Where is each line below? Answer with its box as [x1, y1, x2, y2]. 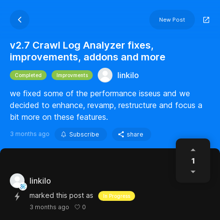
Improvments [56, 72, 88, 78]
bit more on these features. [10, 112, 108, 122]
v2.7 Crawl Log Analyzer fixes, [10, 39, 154, 51]
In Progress [103, 193, 130, 199]
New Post [159, 16, 185, 23]
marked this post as [29, 191, 93, 199]
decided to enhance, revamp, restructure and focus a [10, 100, 202, 110]
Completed [15, 72, 42, 78]
